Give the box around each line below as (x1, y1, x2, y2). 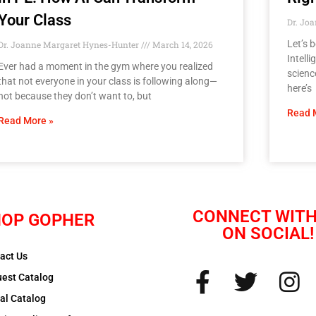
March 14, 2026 (150, 38, 213, 50)
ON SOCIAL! (221, 223, 314, 243)
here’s (287, 82, 312, 94)
